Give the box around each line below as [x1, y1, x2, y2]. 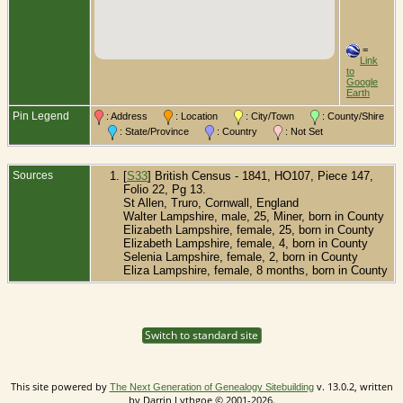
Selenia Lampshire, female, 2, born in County [123, 249, 358, 264]
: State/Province [117, 125, 205, 137]
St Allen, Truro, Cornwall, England [123, 195, 299, 210]
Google [346, 76, 378, 87]
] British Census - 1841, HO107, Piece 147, [148, 168, 373, 183]
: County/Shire [319, 110, 384, 121]
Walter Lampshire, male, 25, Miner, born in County [123, 209, 384, 223]
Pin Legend [13, 109, 69, 122]
